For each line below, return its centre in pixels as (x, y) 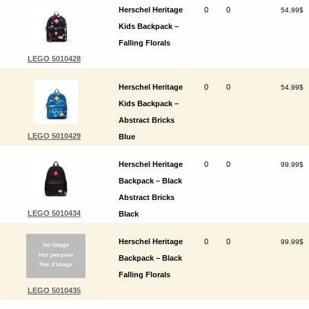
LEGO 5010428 (54, 59)
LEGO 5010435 (54, 291)
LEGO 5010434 (54, 213)
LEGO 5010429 (54, 136)
